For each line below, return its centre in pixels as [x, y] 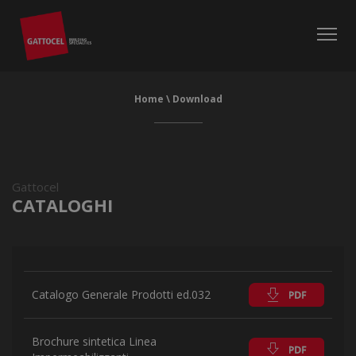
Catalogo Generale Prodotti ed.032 [121, 294]
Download [197, 99]
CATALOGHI [62, 205]
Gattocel [35, 187]
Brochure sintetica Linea [94, 341]
